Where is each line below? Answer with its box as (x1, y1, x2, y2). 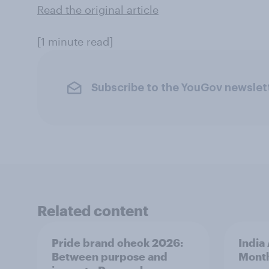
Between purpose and (52, 250, 168, 263)
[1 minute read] (37, 35, 113, 48)
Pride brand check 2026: (52, 236, 183, 249)
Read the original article (37, 3, 159, 16)
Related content (37, 202, 148, 219)
